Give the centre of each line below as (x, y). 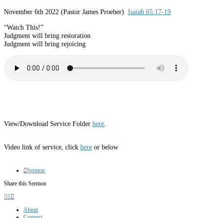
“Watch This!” (24, 27)
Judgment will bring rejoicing (45, 44)
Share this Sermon (25, 183)
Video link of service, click (42, 147)
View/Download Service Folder (48, 123)
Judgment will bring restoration (47, 35)
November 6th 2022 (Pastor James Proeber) (66, 12)
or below (105, 147)
